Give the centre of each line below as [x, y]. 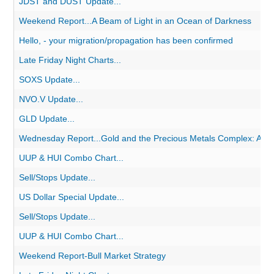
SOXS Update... [50, 80]
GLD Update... [47, 119]
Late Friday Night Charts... [70, 60]
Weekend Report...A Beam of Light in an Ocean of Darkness [135, 21]
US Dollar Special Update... [72, 197]
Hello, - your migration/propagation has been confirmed [126, 40]
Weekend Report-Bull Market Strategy [93, 256]
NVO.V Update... [51, 99]
